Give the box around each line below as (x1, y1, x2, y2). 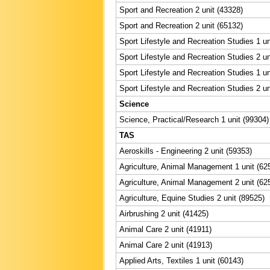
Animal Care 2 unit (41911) (119, 224, 212, 234)
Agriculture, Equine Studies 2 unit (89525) (119, 193, 265, 202)
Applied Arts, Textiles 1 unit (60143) (119, 256, 243, 265)
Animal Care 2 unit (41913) (119, 240, 212, 250)
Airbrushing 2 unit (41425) (119, 209, 209, 218)
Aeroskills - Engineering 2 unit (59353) (119, 146, 252, 155)
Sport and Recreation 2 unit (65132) (119, 20, 243, 30)
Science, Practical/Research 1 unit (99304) (119, 115, 269, 124)
